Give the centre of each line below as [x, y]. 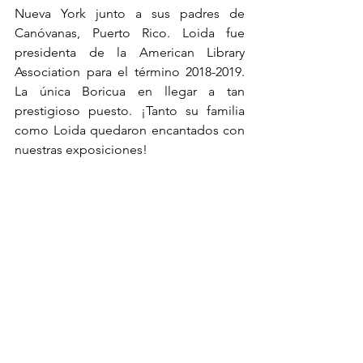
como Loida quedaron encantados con [130, 130]
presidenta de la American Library [130, 53]
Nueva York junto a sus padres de [130, 14]
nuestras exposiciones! [81, 150]
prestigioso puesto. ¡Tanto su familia [130, 111]
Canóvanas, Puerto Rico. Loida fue [130, 33]
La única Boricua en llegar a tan [130, 92]
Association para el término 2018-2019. [130, 72]
